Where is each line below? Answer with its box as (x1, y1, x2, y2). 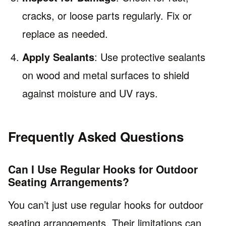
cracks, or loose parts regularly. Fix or (22, 8, 192, 23)
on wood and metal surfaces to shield (22, 67, 189, 82)
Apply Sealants (22, 49, 94, 64)
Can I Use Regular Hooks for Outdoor (8, 161, 198, 177)
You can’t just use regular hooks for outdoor (8, 197, 203, 212)
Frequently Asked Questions (8, 127, 184, 146)
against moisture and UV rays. (22, 85, 158, 100)
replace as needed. (22, 26, 108, 41)
